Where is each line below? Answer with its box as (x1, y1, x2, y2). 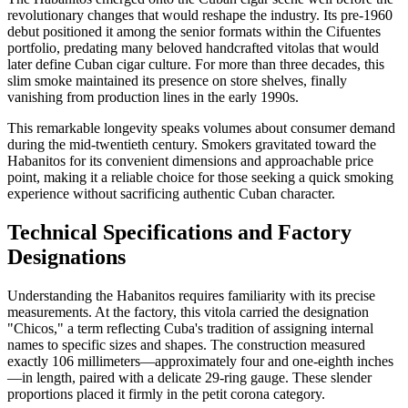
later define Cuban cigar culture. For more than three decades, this (7, 56, 384, 72)
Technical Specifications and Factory (7, 219, 352, 244)
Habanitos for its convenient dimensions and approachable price (7, 152, 373, 168)
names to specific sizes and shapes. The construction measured (7, 336, 365, 352)
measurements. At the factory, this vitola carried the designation (7, 303, 369, 320)
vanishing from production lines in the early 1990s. (7, 88, 299, 105)
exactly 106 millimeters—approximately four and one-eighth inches (7, 352, 393, 369)
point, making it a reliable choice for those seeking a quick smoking (7, 168, 393, 185)
